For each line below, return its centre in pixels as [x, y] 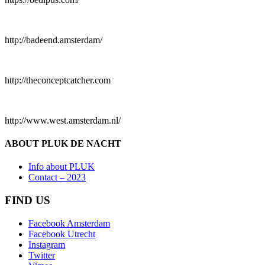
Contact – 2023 [57, 177]
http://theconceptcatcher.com [58, 80]
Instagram [47, 244]
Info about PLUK [62, 167]
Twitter [42, 255]
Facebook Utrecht [62, 234]
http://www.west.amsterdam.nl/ [63, 120]
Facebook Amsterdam [69, 223]
